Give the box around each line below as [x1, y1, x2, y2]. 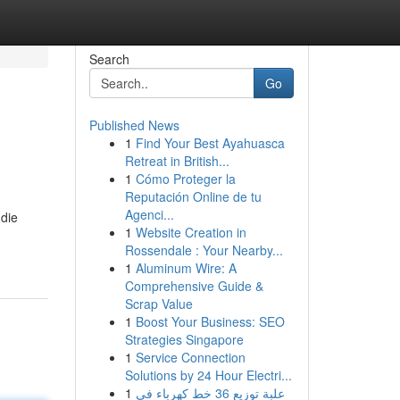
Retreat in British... [124, 152, 229, 170]
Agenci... [124, 205, 174, 223]
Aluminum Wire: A [135, 259, 237, 277]
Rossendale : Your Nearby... [124, 241, 283, 259]
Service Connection [135, 348, 246, 366]
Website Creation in [135, 223, 246, 241]
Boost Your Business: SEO [135, 312, 285, 330]
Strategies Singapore [124, 330, 244, 348]
